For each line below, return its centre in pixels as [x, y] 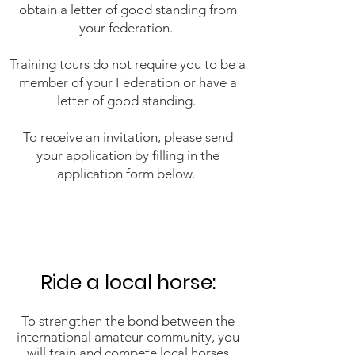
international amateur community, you [128, 337]
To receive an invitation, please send [128, 137]
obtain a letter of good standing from [128, 10]
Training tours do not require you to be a [128, 64]
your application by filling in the [128, 155]
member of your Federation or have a [128, 82]
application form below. [128, 174]
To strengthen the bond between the [128, 321]
